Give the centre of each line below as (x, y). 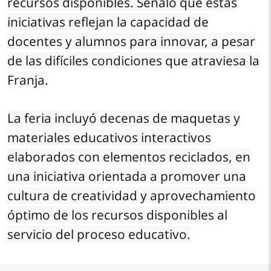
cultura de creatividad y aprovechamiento (132, 195)
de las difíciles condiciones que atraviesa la (133, 60)
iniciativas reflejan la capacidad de (108, 21)
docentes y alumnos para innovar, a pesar (131, 41)
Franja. (28, 80)
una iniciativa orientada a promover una (127, 176)
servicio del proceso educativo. (99, 234)
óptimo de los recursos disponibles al (117, 214)
